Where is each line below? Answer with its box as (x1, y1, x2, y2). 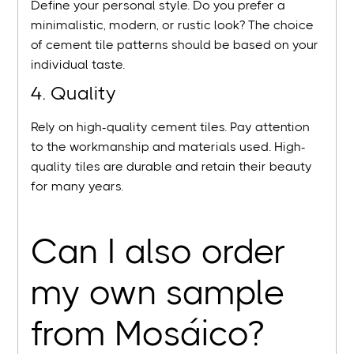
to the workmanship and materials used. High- (31, 139, 307, 155)
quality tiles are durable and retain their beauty (31, 159, 313, 175)
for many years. (31, 179, 124, 194)
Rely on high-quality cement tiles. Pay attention (31, 119, 311, 135)
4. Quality (31, 82, 117, 105)
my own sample (31, 273, 286, 314)
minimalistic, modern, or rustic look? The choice (31, 17, 314, 33)
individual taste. (31, 57, 126, 73)
